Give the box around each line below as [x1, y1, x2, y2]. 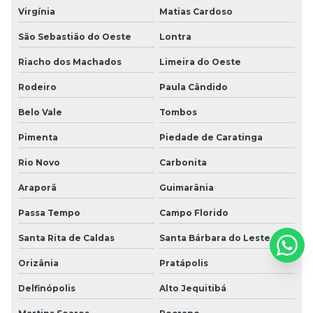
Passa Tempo [18, 207, 80, 218]
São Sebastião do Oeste [18, 31, 131, 42]
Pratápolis [159, 257, 208, 268]
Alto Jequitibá [159, 282, 226, 293]
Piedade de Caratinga [159, 131, 263, 143]
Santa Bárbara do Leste [159, 232, 270, 243]
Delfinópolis [18, 282, 75, 293]
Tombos [159, 106, 197, 117]
